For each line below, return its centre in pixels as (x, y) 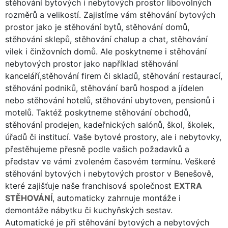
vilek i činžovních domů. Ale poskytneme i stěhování (106, 51)
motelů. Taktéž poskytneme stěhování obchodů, (98, 112)
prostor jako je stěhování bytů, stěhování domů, (97, 27)
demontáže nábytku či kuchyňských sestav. (89, 210)
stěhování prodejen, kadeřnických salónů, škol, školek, (110, 124)
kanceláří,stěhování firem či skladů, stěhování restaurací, (114, 76)
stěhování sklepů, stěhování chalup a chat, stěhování (106, 39)
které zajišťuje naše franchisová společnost (90, 186)
